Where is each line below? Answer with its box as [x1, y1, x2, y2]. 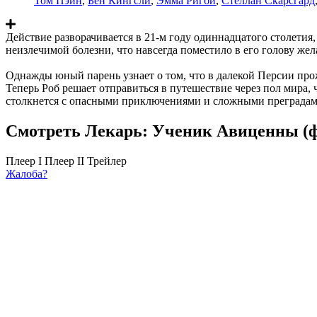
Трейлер [87, 154, 127, 167]
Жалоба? [6, 167, 47, 180]
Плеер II [45, 154, 84, 167]
